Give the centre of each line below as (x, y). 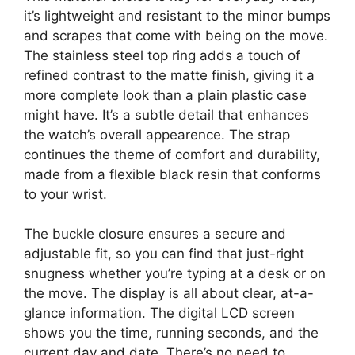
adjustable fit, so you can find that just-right (164, 254)
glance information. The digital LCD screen (159, 313)
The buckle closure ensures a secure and (155, 234)
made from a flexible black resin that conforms (172, 174)
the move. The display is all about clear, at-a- (169, 294)
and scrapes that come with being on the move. (176, 35)
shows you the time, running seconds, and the (171, 333)
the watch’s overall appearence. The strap (157, 134)
